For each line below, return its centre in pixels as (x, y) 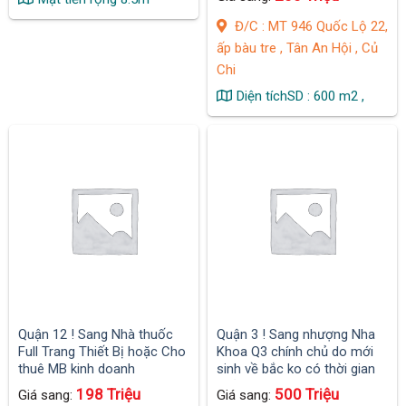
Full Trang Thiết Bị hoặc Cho (102, 352)
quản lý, (238, 387)
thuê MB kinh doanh (77, 369)
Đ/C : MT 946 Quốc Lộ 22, (309, 27)
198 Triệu (108, 394)
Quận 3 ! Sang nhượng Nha (296, 335)
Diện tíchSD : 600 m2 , (300, 97)
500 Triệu (307, 394)
